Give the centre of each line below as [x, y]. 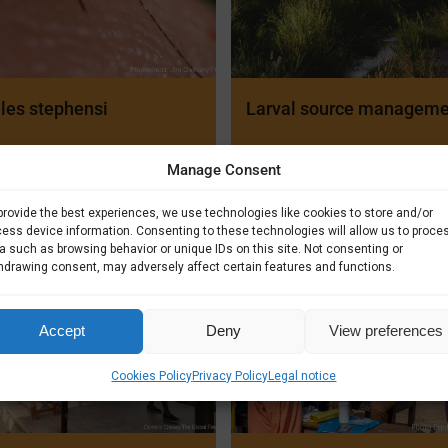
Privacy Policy [230, 375]
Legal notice [302, 375]
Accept [61, 330]
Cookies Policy [152, 375]
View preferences [385, 330]
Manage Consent [223, 169]
